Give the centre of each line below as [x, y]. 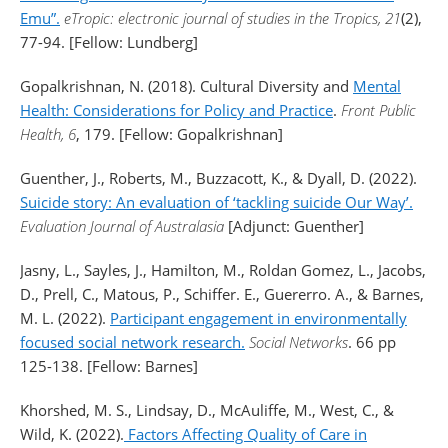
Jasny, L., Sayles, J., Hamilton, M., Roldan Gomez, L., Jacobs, [223, 270]
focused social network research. [132, 342]
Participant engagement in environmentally [258, 318]
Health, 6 [48, 134]
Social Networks [298, 342]
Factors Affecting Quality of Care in [245, 434]
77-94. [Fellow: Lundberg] [109, 42]
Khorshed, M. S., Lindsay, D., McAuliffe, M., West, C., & [207, 410]
